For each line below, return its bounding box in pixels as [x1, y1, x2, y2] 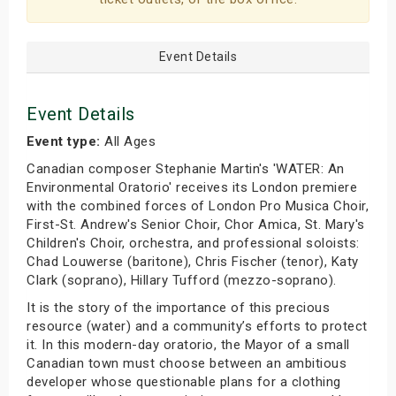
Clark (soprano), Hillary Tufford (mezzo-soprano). [27, 271, 337, 288]
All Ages [100, 133, 156, 149]
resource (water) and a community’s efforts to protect [27, 317, 368, 334]
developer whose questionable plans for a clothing [27, 373, 341, 390]
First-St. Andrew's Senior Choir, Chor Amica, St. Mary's [27, 216, 365, 232]
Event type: [27, 133, 101, 149]
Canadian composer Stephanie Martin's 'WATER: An [27, 160, 345, 177]
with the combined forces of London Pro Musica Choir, [27, 197, 369, 214]
